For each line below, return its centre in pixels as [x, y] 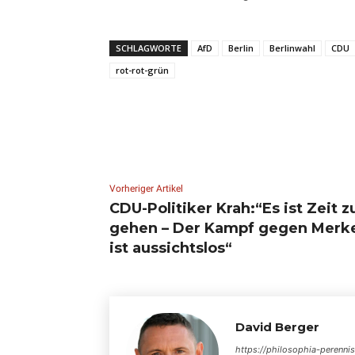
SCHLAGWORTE [149, 48]
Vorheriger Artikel [146, 188]
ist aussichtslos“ [171, 248]
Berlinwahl [292, 48]
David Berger [277, 326]
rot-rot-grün [142, 70]
